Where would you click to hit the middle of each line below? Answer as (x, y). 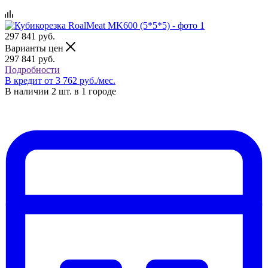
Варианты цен (35, 48)
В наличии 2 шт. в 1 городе (60, 91)
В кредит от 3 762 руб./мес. (60, 80)
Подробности (32, 69)
